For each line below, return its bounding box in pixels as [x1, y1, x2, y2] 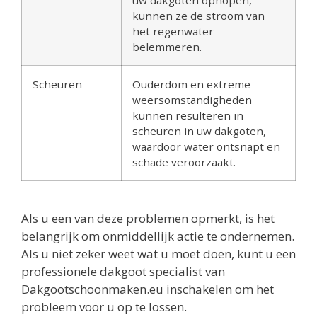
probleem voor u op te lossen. [21, 298, 187, 315]
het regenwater [132, 23, 214, 38]
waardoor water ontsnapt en [132, 139, 280, 154]
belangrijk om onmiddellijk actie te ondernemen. [21, 227, 294, 244]
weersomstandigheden [132, 92, 252, 107]
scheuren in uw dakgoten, [132, 123, 266, 138]
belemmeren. [132, 39, 202, 54]
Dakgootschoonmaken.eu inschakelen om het [21, 280, 274, 297]
